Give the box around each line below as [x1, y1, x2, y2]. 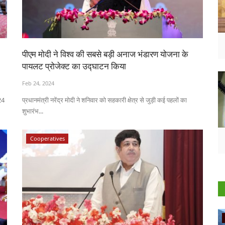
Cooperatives [30, 135, 65, 143]
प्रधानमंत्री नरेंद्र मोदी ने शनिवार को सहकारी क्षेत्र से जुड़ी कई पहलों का [22, 95, 187, 105]
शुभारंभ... [22, 106, 43, 116]
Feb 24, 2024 [22, 79, 54, 87]
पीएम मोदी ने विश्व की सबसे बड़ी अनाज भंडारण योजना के [22, 48, 188, 60]
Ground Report [45, 214, 85, 222]
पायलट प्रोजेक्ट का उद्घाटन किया [22, 60, 126, 72]
